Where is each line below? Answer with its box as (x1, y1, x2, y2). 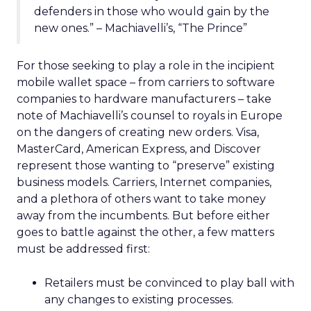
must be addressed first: (17, 242, 150, 255)
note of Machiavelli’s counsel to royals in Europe (17, 109, 283, 122)
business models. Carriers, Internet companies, (17, 176, 271, 189)
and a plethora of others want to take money (17, 192, 266, 205)
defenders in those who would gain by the (34, 5, 269, 18)
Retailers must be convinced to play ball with (44, 276, 294, 289)
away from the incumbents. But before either (17, 209, 270, 222)
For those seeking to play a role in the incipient (17, 59, 275, 72)
